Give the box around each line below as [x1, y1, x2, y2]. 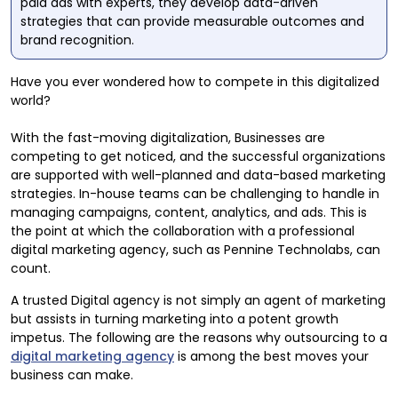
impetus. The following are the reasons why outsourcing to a [11, 328, 387, 346]
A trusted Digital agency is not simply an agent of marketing [11, 291, 386, 309]
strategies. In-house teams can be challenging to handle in [11, 184, 379, 203]
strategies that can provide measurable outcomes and [20, 12, 364, 30]
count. [11, 259, 51, 277]
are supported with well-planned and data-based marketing [11, 165, 386, 184]
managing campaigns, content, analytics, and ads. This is [11, 203, 367, 221]
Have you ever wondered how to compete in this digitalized [11, 72, 379, 91]
